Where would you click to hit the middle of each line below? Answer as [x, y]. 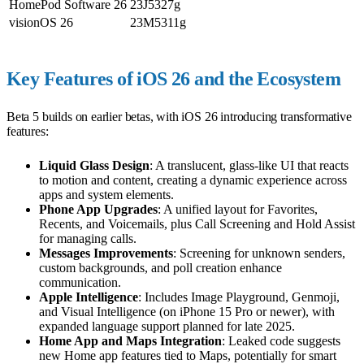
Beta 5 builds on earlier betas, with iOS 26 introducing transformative [179, 116]
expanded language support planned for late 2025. [167, 326]
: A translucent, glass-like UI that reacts [249, 165]
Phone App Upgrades [98, 209]
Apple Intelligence [89, 297]
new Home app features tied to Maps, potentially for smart [188, 355]
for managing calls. [88, 238]
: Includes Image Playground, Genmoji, [239, 297]
